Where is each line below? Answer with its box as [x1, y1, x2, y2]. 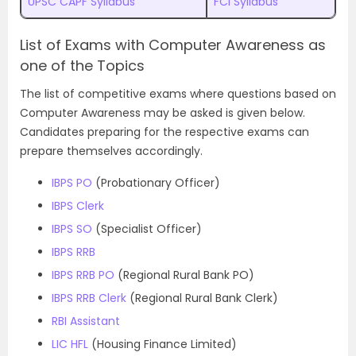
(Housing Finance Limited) [88, 336, 237, 352]
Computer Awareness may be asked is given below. [20, 105, 305, 121]
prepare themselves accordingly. [20, 143, 203, 159]
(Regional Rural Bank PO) [114, 267, 254, 283]
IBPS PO [52, 175, 92, 191]
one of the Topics [20, 56, 145, 75]
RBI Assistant [52, 313, 120, 329]
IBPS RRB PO [52, 267, 114, 283]
